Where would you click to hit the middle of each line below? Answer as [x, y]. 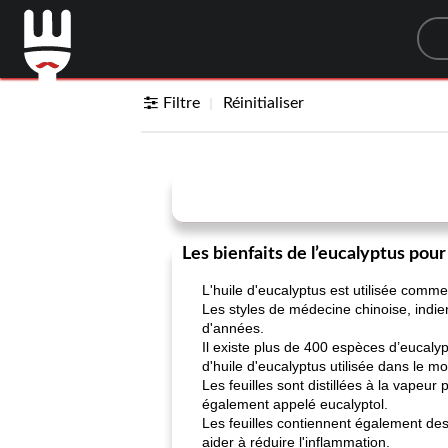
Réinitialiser [264, 103]
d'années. [233, 328]
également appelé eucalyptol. [295, 404]
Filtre [182, 103]
